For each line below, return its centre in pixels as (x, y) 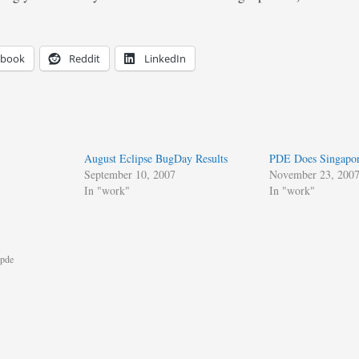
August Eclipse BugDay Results (156, 158)
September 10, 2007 (130, 174)
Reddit (85, 58)
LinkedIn (165, 58)
